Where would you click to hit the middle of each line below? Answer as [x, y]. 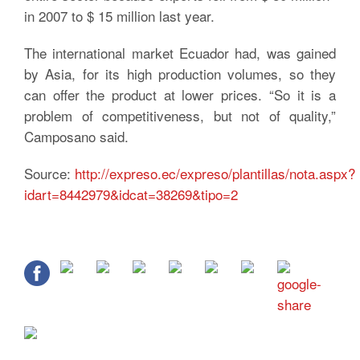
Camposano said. [76, 136]
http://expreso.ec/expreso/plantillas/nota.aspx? [215, 173]
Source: [49, 173]
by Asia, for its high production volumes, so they [180, 74]
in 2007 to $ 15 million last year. [119, 16]
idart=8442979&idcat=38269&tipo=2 [131, 194]
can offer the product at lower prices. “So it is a [180, 94]
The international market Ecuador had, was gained [180, 53]
